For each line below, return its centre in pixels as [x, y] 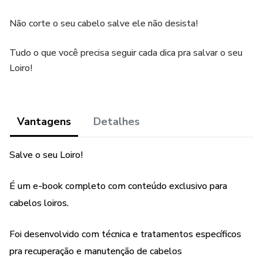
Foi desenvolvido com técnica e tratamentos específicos [125, 234]
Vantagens [44, 122]
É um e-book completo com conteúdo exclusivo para [118, 186]
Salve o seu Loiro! [46, 155]
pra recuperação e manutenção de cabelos [96, 251]
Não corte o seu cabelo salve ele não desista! [104, 23]
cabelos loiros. [39, 203]
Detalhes [117, 122]
